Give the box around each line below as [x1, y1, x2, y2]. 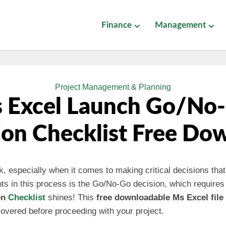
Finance [101, 21, 132, 29]
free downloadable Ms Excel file [96, 193, 223, 202]
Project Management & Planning [55, 83, 171, 91]
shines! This [45, 193, 96, 202]
